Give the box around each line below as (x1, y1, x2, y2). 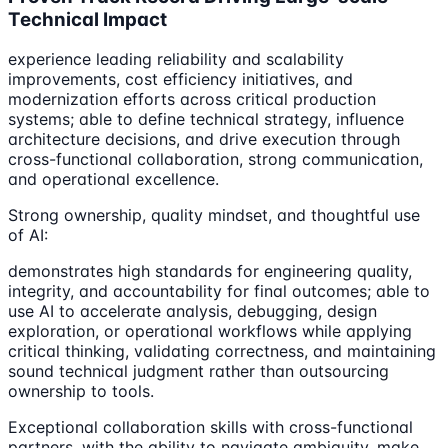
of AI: (8, 225, 48, 246)
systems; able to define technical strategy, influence (8, 109, 404, 130)
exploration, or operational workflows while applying (8, 321, 412, 342)
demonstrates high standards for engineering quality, (8, 261, 412, 282)
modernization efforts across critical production (8, 89, 376, 110)
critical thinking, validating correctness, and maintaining (8, 341, 436, 362)
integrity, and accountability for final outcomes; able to (8, 281, 430, 302)
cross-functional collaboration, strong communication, (8, 149, 423, 170)
